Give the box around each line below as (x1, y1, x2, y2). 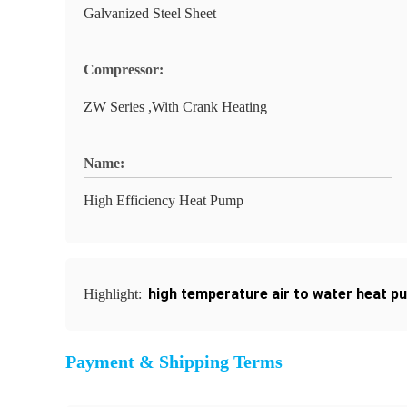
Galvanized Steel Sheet (84, 5, 216, 21)
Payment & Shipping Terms (65, 352, 283, 372)
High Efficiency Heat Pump (84, 193, 243, 208)
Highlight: (84, 286, 145, 302)
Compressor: (84, 62, 164, 77)
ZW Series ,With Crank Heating (84, 99, 267, 114)
